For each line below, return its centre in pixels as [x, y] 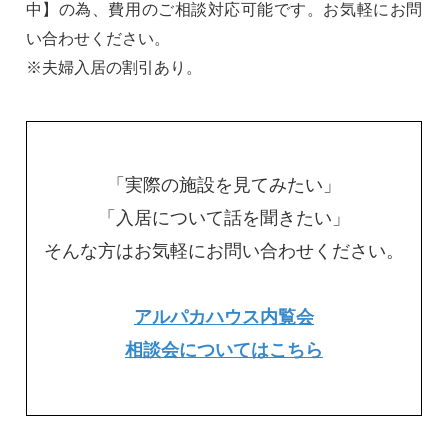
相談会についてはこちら [223, 350]
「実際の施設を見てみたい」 [223, 185]
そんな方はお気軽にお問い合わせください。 [223, 251]
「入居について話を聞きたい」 [223, 218]
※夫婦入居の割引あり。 [113, 68]
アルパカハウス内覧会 [223, 317]
